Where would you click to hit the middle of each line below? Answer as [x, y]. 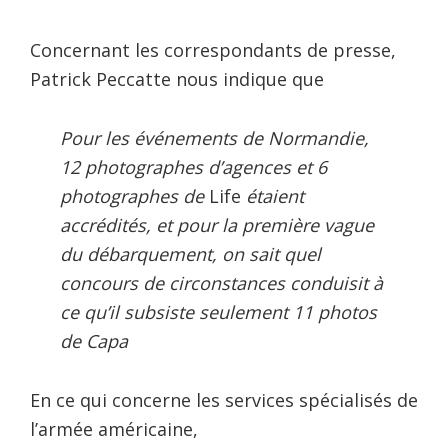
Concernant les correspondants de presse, [213, 49]
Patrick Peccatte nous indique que [177, 78]
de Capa [94, 340]
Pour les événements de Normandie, [214, 137]
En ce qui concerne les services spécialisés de [224, 399]
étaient [272, 195]
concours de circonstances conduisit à [221, 282]
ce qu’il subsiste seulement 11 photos [218, 311]
